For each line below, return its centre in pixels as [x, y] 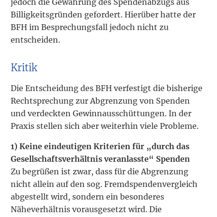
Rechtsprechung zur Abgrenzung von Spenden [101, 101]
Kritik [24, 68]
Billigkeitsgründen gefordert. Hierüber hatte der [103, 15]
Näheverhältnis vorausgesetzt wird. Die [86, 209]
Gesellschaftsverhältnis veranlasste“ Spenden [101, 159]
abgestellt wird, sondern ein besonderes [88, 197]
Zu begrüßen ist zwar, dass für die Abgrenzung [100, 172]
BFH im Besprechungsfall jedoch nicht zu [90, 27]
